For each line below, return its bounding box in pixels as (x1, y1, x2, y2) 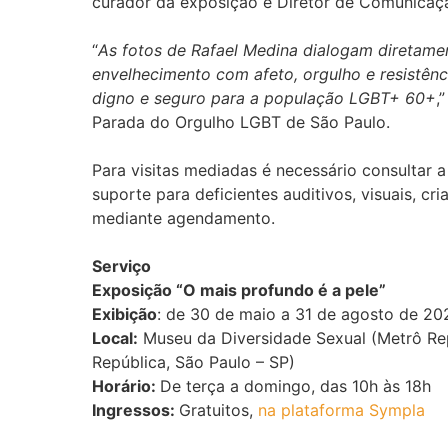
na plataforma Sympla (257, 399, 425, 420)
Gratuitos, (178, 399, 258, 420)
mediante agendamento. (91, 207, 275, 228)
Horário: (91, 375, 160, 396)
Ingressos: (91, 399, 179, 420)
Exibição (91, 303, 157, 324)
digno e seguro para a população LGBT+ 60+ (91, 87, 436, 108)
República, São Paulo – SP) (91, 351, 295, 372)
